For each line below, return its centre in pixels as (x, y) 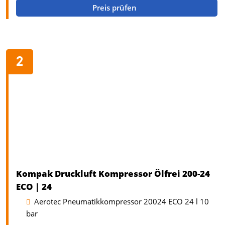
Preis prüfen (116, 8)
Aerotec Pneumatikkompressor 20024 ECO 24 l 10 (122, 201)
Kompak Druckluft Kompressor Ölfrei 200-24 (113, 173)
